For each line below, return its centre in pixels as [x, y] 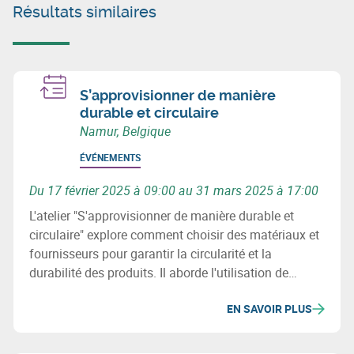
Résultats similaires [85, 11]
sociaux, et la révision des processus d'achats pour [170, 310]
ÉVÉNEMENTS [110, 157]
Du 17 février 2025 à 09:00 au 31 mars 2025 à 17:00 [174, 190]
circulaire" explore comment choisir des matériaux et [174, 234]
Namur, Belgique [125, 131]
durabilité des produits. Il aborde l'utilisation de [159, 272]
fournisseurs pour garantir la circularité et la [151, 253]
